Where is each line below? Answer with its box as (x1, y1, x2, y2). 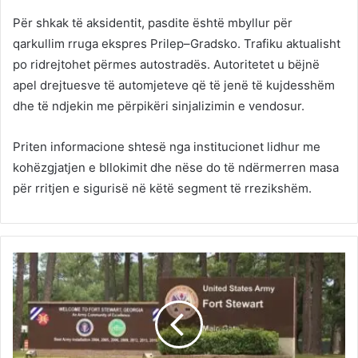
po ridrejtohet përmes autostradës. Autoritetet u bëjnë (13, 56, 320, 72)
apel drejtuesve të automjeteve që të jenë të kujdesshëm (13, 77, 335, 93)
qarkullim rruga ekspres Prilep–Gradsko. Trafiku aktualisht (13, 35, 340, 51)
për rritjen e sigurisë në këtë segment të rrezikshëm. (13, 180, 312, 196)
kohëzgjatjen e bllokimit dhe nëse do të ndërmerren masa (13, 159, 339, 175)
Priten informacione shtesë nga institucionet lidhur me (13, 138, 320, 154)
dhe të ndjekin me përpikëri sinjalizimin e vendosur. (13, 97, 304, 113)
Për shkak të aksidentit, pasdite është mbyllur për (13, 14, 292, 30)
